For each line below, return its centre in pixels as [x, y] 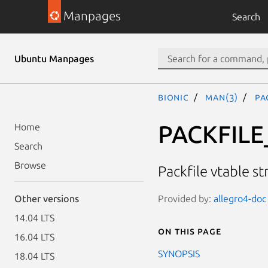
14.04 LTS [34, 218]
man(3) [222, 97]
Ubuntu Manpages [54, 59]
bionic [173, 97]
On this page [190, 231]
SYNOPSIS [179, 253]
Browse [30, 165]
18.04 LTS [34, 256]
